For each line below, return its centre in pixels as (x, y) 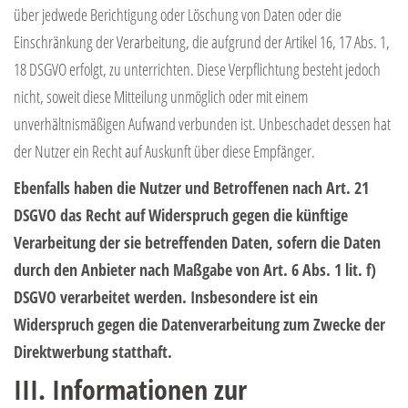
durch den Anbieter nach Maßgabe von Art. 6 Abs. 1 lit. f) (195, 269)
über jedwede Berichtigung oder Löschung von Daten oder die (178, 14)
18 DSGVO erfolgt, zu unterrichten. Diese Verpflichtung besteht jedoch (197, 69)
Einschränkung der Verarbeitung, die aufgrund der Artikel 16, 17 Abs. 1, (202, 41)
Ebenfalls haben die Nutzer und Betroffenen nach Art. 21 (191, 187)
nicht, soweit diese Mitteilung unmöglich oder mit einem (161, 96)
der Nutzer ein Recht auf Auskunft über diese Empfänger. (164, 151)
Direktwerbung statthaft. (93, 351)
